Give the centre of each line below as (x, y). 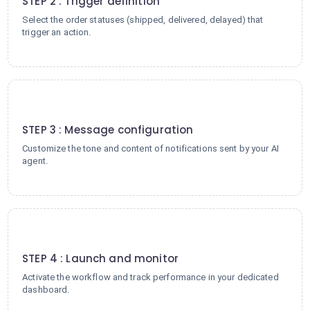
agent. (35, 161)
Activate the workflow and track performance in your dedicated (151, 277)
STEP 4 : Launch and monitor (101, 258)
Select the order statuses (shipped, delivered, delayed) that (143, 20)
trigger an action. (57, 32)
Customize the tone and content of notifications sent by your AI (151, 148)
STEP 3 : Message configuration (108, 130)
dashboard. (46, 290)
